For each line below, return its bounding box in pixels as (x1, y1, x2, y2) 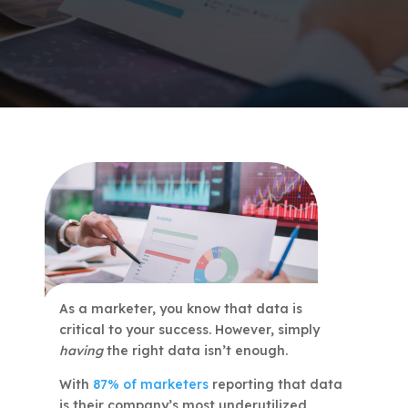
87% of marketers (92, 376, 209, 393)
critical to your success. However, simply (58, 321, 320, 339)
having (58, 342, 103, 360)
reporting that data (208, 376, 342, 393)
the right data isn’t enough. (102, 342, 288, 360)
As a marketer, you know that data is (58, 301, 302, 318)
